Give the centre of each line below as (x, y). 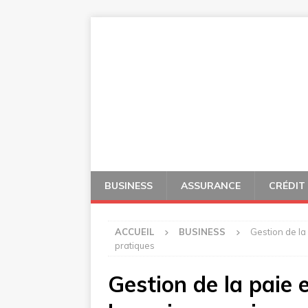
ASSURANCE (211, 186)
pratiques (135, 245)
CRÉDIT (287, 186)
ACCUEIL (134, 232)
